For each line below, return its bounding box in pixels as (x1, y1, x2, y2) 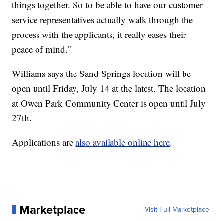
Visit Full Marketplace (144, 204, 209, 215)
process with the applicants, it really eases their (12, 28, 186, 40)
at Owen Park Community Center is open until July (12, 96, 206, 109)
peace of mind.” (12, 42, 72, 55)
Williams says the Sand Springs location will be (12, 67, 191, 79)
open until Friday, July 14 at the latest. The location (12, 81, 206, 94)
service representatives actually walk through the (12, 13, 193, 26)
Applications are (12, 135, 76, 148)
